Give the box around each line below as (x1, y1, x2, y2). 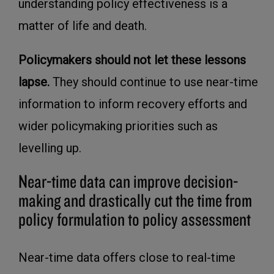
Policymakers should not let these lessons (18, 52, 246, 67)
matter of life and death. (18, 18, 147, 33)
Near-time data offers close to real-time (18, 250, 235, 265)
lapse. (18, 74, 50, 89)
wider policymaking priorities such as (18, 118, 218, 133)
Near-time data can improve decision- (18, 169, 238, 192)
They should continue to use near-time (50, 74, 258, 89)
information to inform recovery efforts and (18, 96, 247, 111)
